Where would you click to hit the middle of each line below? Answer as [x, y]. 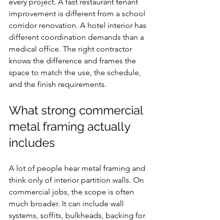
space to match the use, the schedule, [76, 72]
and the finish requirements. [58, 84]
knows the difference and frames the [73, 61]
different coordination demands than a [77, 37]
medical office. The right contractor [71, 49]
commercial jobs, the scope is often [72, 192]
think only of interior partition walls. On [77, 180]
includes [32, 143]
